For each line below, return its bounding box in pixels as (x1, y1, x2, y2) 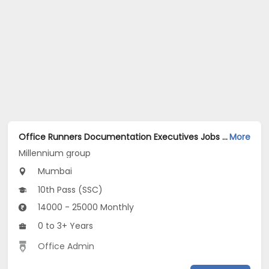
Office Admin (38, 240, 95, 252)
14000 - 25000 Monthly (35, 201, 134, 213)
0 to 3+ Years (35, 219, 94, 232)
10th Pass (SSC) (35, 183, 103, 196)
